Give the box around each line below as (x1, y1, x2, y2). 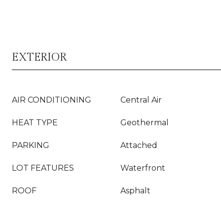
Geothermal (120, 118, 169, 127)
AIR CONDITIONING (12, 95, 91, 105)
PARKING (12, 141, 49, 150)
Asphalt (120, 186, 150, 195)
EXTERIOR (12, 51, 67, 64)
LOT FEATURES (12, 163, 74, 173)
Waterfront (120, 163, 165, 173)
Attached (120, 141, 157, 150)
